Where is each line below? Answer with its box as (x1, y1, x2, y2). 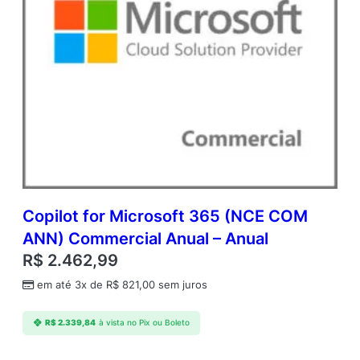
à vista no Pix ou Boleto (98, 318, 190, 328)
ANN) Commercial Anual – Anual (22, 229, 268, 249)
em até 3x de (37, 279, 106, 292)
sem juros (155, 279, 207, 292)
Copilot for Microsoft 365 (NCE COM (22, 207, 308, 227)
